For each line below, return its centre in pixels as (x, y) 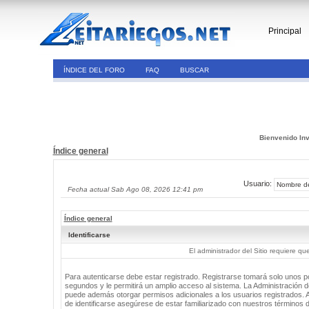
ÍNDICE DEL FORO (94, 70)
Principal (285, 31)
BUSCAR (194, 70)
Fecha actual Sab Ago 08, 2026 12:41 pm (135, 189)
